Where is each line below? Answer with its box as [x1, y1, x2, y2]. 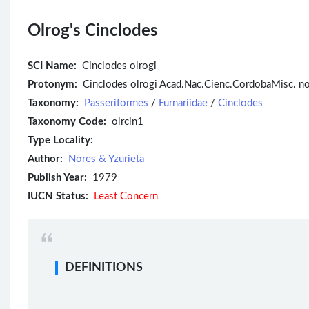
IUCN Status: [28, 190, 88, 201]
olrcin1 [106, 116, 143, 127]
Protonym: [28, 79, 77, 90]
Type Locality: [28, 134, 93, 146]
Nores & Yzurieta [68, 153, 144, 164]
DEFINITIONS [65, 261, 143, 274]
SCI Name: [28, 60, 77, 71]
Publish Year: [28, 172, 87, 183]
